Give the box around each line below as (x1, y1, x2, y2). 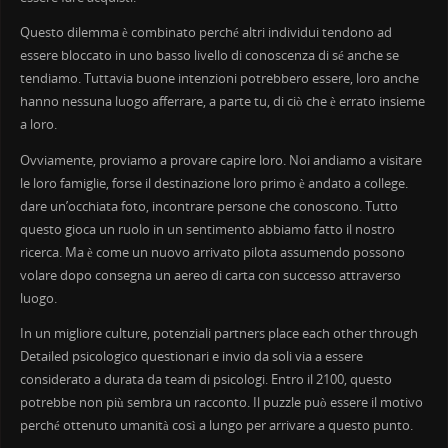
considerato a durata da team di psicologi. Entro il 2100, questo (19, 371, 392, 389)
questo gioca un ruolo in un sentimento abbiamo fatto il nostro (19, 220, 395, 238)
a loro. (19, 116, 57, 134)
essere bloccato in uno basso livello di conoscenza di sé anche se (19, 47, 399, 65)
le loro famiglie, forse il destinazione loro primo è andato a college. (19, 174, 408, 192)
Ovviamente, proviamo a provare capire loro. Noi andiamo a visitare (19, 151, 422, 169)
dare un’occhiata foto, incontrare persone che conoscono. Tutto (19, 197, 398, 215)
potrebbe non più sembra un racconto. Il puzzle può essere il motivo (19, 394, 423, 412)
